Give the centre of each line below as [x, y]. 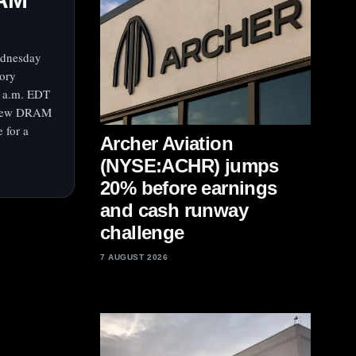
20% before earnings [189, 188]
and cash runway [174, 210]
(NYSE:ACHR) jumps [190, 166]
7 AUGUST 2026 [134, 257]
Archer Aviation [166, 143]
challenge [142, 232]
